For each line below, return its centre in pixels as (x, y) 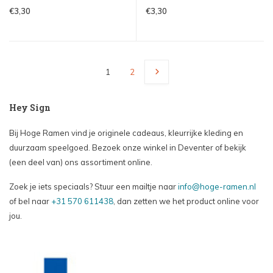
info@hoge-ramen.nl (217, 187)
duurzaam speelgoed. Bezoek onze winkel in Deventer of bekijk (128, 148)
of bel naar (30, 201)
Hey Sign (30, 108)
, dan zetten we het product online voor (186, 201)
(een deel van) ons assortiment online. (81, 162)
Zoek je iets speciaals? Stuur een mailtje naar (94, 187)
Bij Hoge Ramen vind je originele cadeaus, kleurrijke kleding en (126, 133)
